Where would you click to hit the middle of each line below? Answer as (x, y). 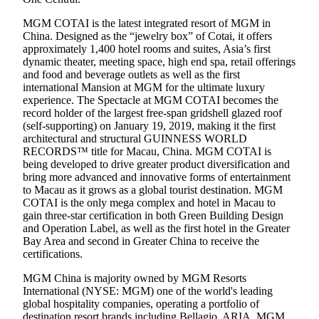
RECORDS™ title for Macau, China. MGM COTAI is (147, 151)
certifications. (53, 253)
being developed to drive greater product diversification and (156, 164)
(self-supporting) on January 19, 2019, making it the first (149, 125)
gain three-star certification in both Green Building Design (153, 215)
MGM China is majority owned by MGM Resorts (135, 278)
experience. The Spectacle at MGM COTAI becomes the (151, 100)
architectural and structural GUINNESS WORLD (135, 138)
